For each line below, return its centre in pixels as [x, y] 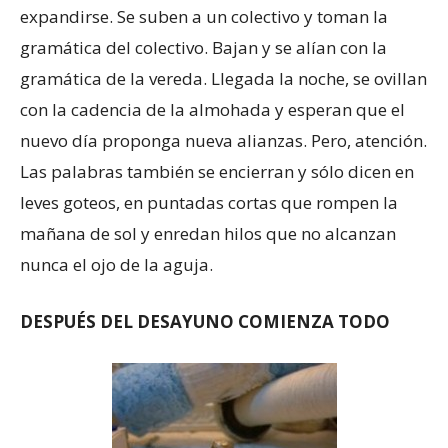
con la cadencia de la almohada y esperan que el [212, 109]
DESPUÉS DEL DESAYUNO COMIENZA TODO [205, 321]
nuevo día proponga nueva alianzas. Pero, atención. [223, 140]
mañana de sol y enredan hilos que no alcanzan [208, 233]
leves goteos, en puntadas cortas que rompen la [209, 202]
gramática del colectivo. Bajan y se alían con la [203, 47]
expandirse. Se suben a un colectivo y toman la [204, 16]
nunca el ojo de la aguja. [116, 264]
